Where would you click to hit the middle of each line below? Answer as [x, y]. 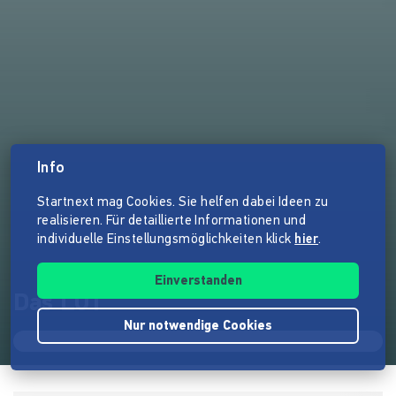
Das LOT [59, 305]
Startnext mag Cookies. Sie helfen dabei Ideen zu [183, 203]
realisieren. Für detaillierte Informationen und [172, 221]
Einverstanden [198, 282]
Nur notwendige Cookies [198, 327]
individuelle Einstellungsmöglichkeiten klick [166, 240]
